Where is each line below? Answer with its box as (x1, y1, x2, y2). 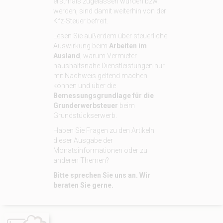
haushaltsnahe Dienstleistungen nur (53, 62, 165, 70)
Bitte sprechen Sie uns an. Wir (53, 171, 150, 179)
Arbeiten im (109, 42, 147, 50)
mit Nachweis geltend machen (53, 72, 147, 80)
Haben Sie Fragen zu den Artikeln (53, 126, 154, 134)
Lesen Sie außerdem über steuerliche (53, 32, 167, 40)
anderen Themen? (53, 156, 109, 164)
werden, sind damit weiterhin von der (53, 7, 166, 15)
